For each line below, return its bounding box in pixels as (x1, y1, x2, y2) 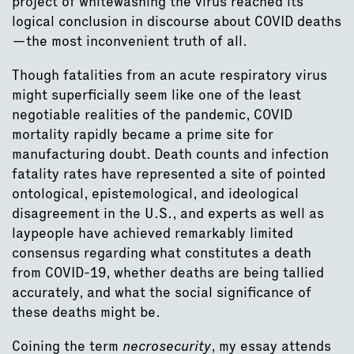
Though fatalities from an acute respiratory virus (12, 65, 327, 84)
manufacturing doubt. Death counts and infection (12, 144, 329, 163)
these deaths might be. (12, 302, 160, 321)
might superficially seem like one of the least (12, 85, 301, 104)
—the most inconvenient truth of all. (12, 31, 247, 50)
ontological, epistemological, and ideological (12, 183, 299, 202)
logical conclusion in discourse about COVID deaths (12, 11, 341, 30)
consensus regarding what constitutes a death (12, 243, 311, 262)
